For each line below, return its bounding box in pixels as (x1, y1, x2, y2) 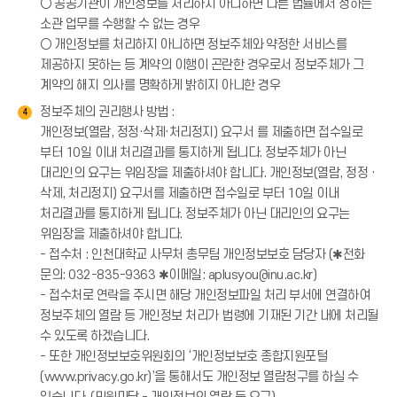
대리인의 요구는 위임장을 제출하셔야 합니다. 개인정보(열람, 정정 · (40, 166, 375, 181)
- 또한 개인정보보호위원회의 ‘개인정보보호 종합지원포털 (40, 349, 327, 364)
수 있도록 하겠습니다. (40, 329, 149, 344)
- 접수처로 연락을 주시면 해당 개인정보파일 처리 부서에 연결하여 (40, 288, 370, 303)
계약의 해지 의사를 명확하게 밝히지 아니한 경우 (40, 78, 280, 93)
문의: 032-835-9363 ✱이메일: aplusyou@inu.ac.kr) (40, 268, 316, 283)
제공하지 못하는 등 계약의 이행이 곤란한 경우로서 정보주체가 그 (40, 58, 364, 73)
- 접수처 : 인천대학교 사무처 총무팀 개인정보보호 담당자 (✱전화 (40, 247, 365, 262)
